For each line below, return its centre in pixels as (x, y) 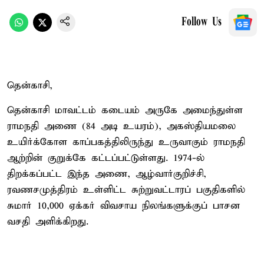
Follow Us (202, 22)
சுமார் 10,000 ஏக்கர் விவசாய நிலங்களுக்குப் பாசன (123, 206)
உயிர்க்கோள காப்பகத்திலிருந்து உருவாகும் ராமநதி (126, 142)
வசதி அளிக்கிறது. (48, 222)
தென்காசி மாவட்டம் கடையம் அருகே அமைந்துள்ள (125, 110)
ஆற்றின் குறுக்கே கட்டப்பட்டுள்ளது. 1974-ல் (106, 158)
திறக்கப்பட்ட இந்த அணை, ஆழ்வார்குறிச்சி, (107, 174)
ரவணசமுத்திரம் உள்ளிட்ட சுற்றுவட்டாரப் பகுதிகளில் (126, 190)
